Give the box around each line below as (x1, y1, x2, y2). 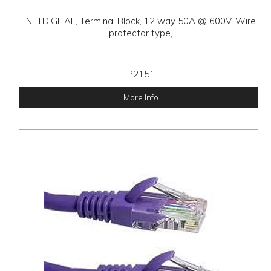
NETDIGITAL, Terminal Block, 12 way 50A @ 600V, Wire (25, 15, 256, 27)
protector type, (109, 27, 173, 39)
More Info (123, 91, 158, 102)
